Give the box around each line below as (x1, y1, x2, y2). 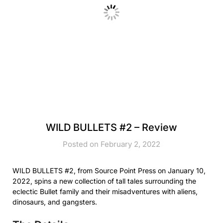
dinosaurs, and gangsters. (12, 197, 97, 206)
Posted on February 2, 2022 (63, 139, 160, 149)
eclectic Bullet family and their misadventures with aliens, (12, 187, 198, 196)
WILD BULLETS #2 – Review (46, 121, 177, 133)
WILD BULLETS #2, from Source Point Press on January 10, (12, 166, 206, 175)
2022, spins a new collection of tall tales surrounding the (12, 176, 196, 185)
